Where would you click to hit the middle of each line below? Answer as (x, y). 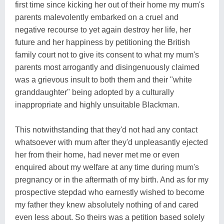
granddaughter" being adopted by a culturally (94, 92)
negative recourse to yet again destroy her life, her (103, 29)
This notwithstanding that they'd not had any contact (106, 129)
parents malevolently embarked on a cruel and (97, 17)
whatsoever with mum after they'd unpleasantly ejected (111, 142)
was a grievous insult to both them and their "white (103, 79)
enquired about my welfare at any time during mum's (107, 167)
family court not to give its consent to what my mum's (107, 54)
